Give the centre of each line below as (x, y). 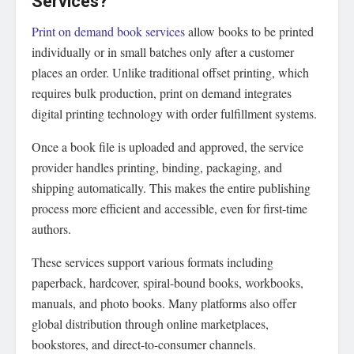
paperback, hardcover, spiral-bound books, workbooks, (168, 283)
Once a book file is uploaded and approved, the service (168, 147)
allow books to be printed (249, 32)
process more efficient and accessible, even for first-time (169, 209)
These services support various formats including (153, 262)
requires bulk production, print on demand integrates (162, 93)
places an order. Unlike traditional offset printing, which (170, 73)
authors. (51, 229)
